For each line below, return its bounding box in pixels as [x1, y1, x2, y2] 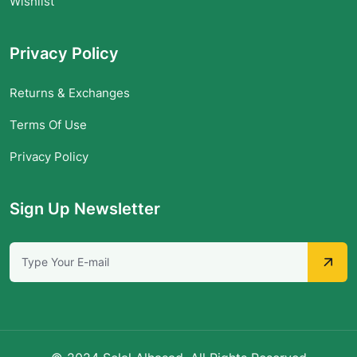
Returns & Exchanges [10, 84, 130, 100]
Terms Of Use [10, 116, 87, 132]
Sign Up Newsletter [10, 198, 160, 218]
